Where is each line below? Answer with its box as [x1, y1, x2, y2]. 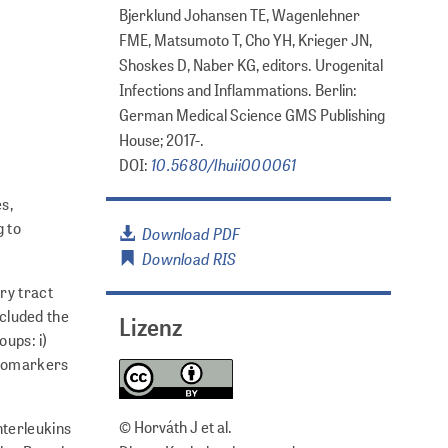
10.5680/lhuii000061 [151, 152, 297, 175]
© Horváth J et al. [119, 416, 232, 438]
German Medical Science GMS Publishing [119, 103, 385, 125]
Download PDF [135, 221, 241, 244]
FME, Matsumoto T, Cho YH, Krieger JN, [119, 28, 372, 50]
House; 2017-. [119, 128, 204, 150]
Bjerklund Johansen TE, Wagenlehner [119, 3, 360, 25]
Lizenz [119, 310, 182, 343]
